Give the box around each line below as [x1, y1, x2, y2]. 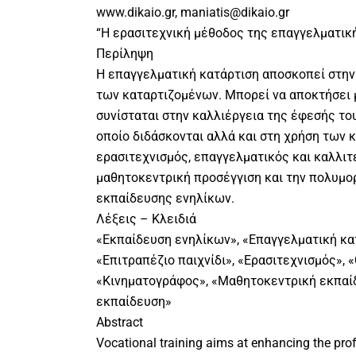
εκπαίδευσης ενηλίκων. [95, 191, 234, 207]
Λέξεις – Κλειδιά [95, 211, 196, 227]
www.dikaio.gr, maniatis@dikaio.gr [95, 5, 289, 21]
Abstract [95, 315, 143, 331]
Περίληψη [95, 46, 153, 62]
